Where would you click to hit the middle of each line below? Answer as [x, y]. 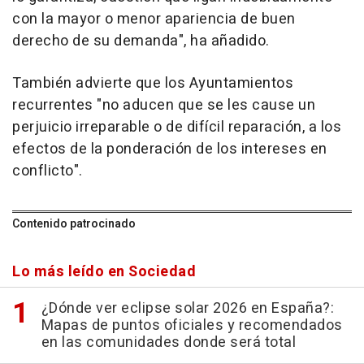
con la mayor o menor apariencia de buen [154, 19]
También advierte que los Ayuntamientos [153, 83]
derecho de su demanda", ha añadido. [141, 41]
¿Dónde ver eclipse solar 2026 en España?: [187, 308]
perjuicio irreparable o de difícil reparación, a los [177, 127]
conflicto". [48, 171]
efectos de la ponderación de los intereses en [170, 149]
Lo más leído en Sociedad [104, 272]
